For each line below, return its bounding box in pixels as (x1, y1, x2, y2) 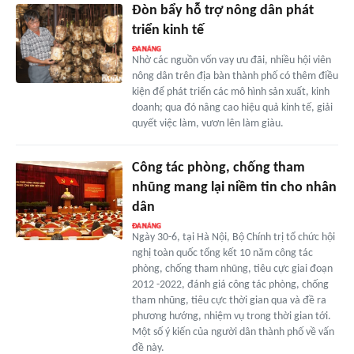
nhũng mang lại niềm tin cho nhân (131, 179, 337, 195)
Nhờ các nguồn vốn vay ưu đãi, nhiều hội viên (131, 54, 331, 66)
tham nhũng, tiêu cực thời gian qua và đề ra (131, 294, 326, 307)
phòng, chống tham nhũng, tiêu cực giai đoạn (131, 262, 333, 275)
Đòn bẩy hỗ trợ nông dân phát (131, 2, 314, 18)
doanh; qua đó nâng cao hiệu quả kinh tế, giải (131, 101, 333, 114)
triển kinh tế (131, 22, 204, 38)
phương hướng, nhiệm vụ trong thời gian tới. (131, 310, 331, 322)
